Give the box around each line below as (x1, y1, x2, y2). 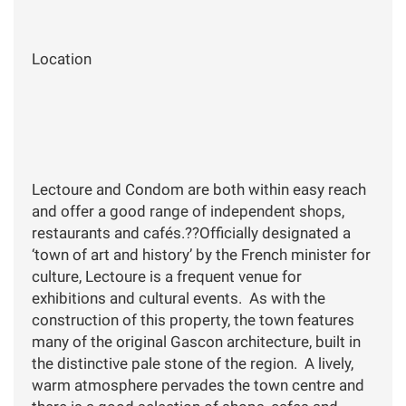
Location (32, 49, 92, 68)
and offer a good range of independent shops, (32, 201, 344, 220)
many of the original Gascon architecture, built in (32, 332, 361, 351)
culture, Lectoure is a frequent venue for (32, 266, 302, 285)
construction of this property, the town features (32, 310, 354, 329)
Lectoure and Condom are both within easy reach (32, 179, 366, 198)
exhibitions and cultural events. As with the (32, 288, 325, 307)
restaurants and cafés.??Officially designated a (32, 223, 351, 242)
